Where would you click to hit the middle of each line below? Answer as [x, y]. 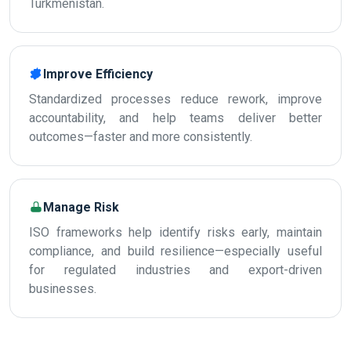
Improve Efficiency [98, 74]
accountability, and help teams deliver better [175, 118]
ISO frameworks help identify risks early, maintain [175, 232]
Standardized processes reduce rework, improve [175, 99]
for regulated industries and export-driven [175, 270]
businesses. [63, 289]
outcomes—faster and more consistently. [141, 137]
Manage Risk [81, 207]
